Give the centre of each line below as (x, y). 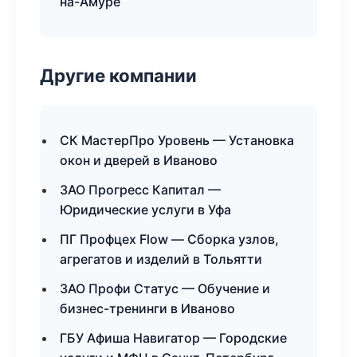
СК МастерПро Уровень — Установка (177, 140)
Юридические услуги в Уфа (145, 210)
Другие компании (118, 75)
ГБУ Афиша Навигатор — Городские (173, 338)
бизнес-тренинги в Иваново (147, 308)
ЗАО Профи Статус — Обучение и (165, 288)
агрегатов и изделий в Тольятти (161, 259)
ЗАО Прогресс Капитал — (140, 190)
